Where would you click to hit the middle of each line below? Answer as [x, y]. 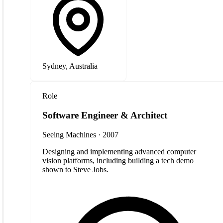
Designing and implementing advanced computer [119, 151]
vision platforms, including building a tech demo [118, 160]
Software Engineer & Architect [105, 115]
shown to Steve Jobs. [75, 169]
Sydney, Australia [70, 66]
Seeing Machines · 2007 [80, 134]
